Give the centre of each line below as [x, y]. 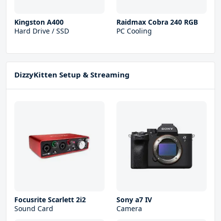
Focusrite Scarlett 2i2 [50, 200]
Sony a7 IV [134, 200]
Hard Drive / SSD [42, 31]
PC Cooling [134, 31]
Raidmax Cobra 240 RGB [157, 22]
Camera [129, 209]
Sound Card [34, 209]
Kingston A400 [39, 22]
